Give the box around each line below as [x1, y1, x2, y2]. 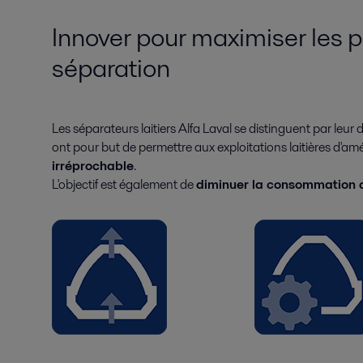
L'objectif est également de [52, 174, 196, 194]
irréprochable [52, 156, 134, 175]
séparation [52, 49, 170, 86]
